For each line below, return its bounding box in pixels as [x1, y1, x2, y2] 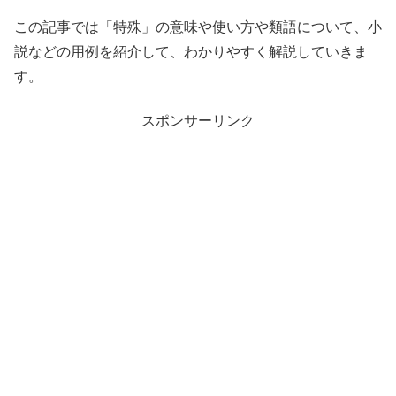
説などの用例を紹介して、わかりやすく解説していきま [14, 43, 368, 59]
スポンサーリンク [141, 112, 255, 128]
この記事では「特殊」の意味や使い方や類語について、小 [14, 19, 382, 34]
